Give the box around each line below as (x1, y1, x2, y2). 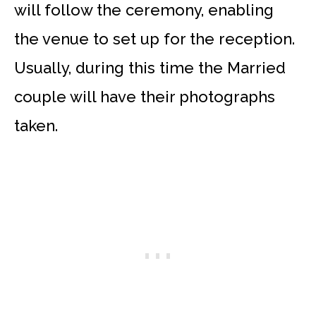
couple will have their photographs (14, 87, 275, 107)
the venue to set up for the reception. (14, 30, 295, 49)
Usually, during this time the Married (14, 59, 286, 78)
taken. (14, 116, 58, 135)
